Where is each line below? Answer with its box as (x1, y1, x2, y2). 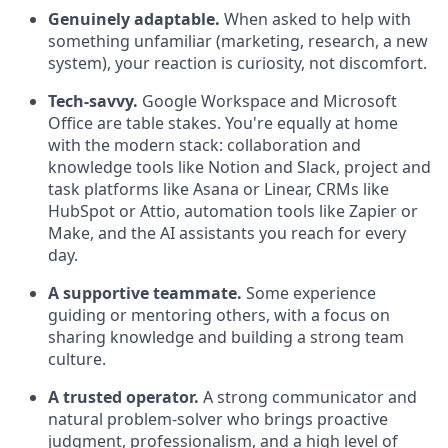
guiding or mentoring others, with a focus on (48, 304, 390, 326)
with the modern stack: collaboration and (48, 134, 361, 156)
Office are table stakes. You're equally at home (48, 112, 398, 134)
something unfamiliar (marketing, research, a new (48, 30, 428, 52)
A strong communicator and (199, 386, 417, 408)
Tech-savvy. (48, 90, 138, 112)
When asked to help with (220, 8, 411, 30)
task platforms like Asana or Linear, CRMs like (48, 178, 389, 200)
